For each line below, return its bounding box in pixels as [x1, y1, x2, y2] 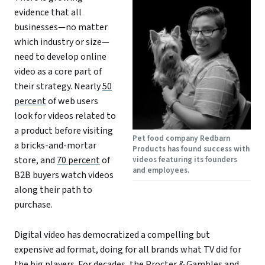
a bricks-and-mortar [14, 139, 96, 153]
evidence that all [14, 6, 82, 20]
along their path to [14, 183, 92, 197]
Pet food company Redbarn [132, 132, 230, 144]
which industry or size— [14, 35, 109, 49]
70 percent [57, 154, 100, 167]
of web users [46, 95, 98, 108]
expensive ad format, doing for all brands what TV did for [14, 243, 241, 257]
